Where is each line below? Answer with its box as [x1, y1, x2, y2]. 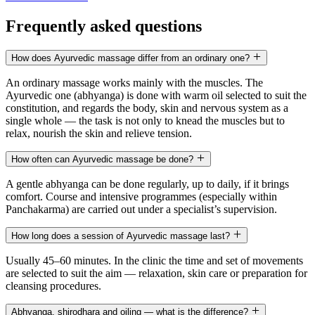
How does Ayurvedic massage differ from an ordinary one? [11, 52, 252, 63]
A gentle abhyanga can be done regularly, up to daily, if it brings [6, 178, 289, 191]
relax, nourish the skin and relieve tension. [6, 127, 192, 139]
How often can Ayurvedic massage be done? [11, 154, 196, 165]
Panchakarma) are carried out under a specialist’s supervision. [6, 203, 277, 216]
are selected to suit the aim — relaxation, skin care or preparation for [6, 266, 307, 279]
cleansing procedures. [6, 279, 101, 292]
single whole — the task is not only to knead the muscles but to [6, 114, 285, 127]
